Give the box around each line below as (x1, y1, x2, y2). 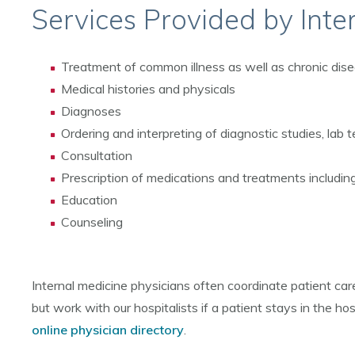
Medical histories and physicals (61, 81, 235, 97)
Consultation (61, 147, 132, 163)
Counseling (61, 214, 123, 230)
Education (61, 192, 117, 208)
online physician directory (32, 322, 184, 338)
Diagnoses (61, 103, 121, 119)
